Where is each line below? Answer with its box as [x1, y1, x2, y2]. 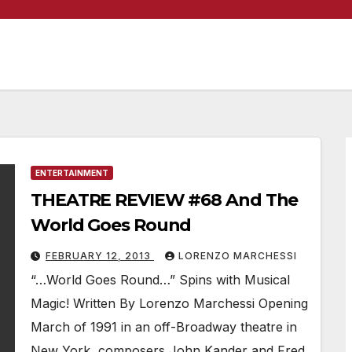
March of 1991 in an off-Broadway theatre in [31, 319, 297, 335]
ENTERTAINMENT [35, 168, 108, 178]
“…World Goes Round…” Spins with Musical [31, 272, 290, 288]
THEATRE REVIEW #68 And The [31, 189, 299, 211]
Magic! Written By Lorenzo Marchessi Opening [31, 295, 308, 311]
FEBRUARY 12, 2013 [46, 250, 154, 262]
